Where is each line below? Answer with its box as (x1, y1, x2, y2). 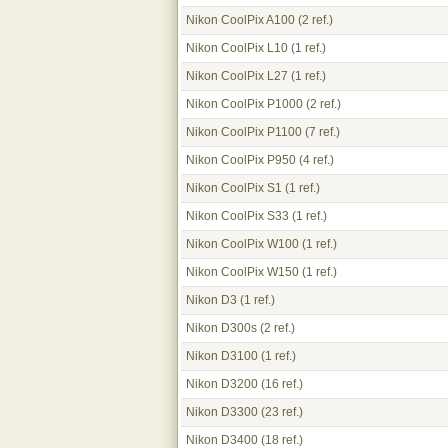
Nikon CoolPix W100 (186, 237, 299, 251)
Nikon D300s (186, 321, 257, 335)
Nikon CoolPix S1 (186, 181, 282, 195)
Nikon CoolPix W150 (186, 265, 299, 279)
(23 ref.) (258, 405, 303, 419)
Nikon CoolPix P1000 (186, 97, 303, 111)
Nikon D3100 (186, 349, 258, 363)
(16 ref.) (258, 377, 303, 391)
